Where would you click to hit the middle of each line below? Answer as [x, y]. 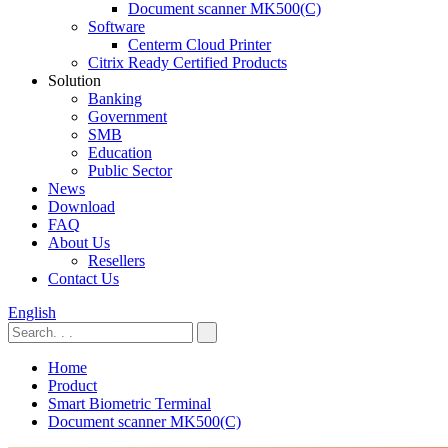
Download [81, 206]
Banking [115, 98]
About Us [79, 242]
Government [127, 116]
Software [116, 26]
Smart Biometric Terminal [129, 403]
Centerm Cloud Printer [199, 44]
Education [120, 152]
